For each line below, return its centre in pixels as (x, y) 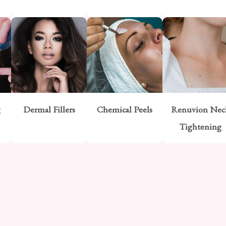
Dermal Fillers (49, 109)
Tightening (200, 126)
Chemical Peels (125, 109)
